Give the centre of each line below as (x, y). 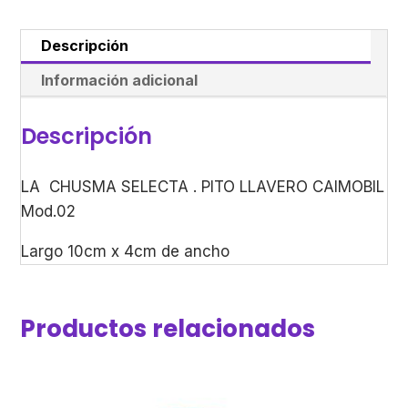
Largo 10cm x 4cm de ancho (126, 251)
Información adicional (120, 80)
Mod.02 (49, 211)
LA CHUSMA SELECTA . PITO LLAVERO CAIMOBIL (203, 186)
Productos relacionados (168, 328)
